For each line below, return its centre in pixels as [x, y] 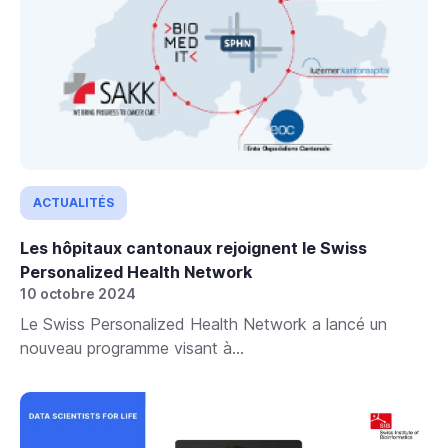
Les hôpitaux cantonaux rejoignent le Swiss [193, 247]
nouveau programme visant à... [132, 347]
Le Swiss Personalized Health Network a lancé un [203, 323]
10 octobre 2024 [78, 293]
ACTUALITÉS [73, 202]
